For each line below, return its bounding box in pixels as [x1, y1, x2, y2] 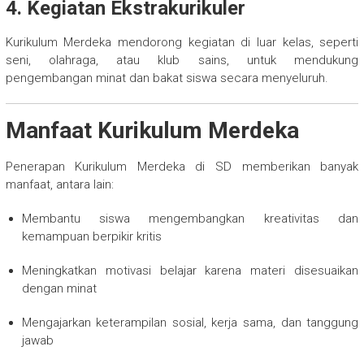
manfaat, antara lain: [5, 176, 114, 192]
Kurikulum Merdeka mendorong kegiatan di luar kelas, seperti [5, 34, 359, 50]
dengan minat [21, 280, 97, 296]
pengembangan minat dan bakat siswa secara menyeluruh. [5, 70, 328, 85]
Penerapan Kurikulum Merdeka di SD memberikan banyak [5, 158, 359, 174]
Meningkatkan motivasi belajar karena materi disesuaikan [21, 262, 359, 278]
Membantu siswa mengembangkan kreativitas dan [21, 210, 359, 226]
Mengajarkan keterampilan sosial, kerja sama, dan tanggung [21, 314, 359, 330]
